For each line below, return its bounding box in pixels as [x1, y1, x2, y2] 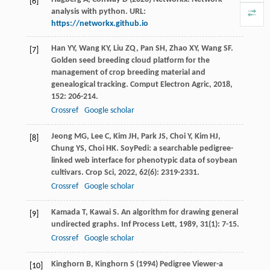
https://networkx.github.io [51, 19, 148, 28]
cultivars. [51, 168, 86, 177]
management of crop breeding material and [51, 67, 206, 77]
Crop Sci [85, 168, 114, 177]
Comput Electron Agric [130, 80, 209, 89]
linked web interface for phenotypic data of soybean [51, 155, 237, 165]
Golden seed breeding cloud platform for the [51, 55, 210, 65]
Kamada [51, 207, 80, 217]
